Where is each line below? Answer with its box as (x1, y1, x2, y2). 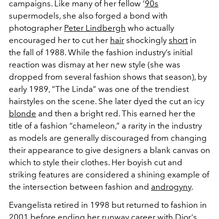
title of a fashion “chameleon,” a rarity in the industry (9, 120, 202, 131)
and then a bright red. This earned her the (36, 108, 196, 118)
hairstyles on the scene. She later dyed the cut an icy (9, 96, 204, 106)
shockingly (124, 35, 169, 45)
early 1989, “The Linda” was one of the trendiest (9, 84, 189, 94)
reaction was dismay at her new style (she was (9, 59, 180, 69)
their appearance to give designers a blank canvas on (9, 145, 210, 155)
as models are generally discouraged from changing (9, 132, 207, 143)
